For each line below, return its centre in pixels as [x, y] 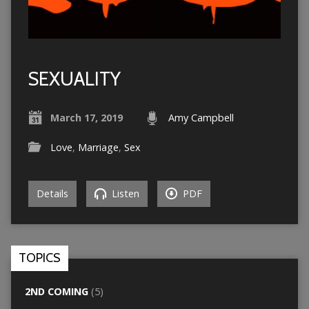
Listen [124, 193]
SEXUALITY [74, 79]
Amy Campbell [201, 117]
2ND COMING [56, 291]
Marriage [98, 147]
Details [52, 193]
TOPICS [39, 258]
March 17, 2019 [86, 117]
